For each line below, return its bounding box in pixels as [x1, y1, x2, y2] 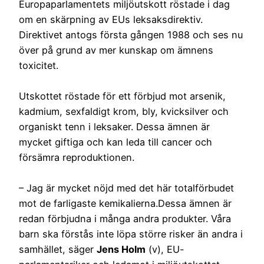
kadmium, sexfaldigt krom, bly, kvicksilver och [19, 105, 229, 117]
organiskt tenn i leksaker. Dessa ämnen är [19, 120, 210, 133]
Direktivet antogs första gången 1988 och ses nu [19, 28, 243, 41]
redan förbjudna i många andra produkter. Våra [19, 212, 231, 225]
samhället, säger [19, 243, 97, 255]
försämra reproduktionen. [19, 151, 134, 163]
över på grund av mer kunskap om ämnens [19, 44, 213, 56]
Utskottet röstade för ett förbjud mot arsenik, [19, 90, 226, 102]
